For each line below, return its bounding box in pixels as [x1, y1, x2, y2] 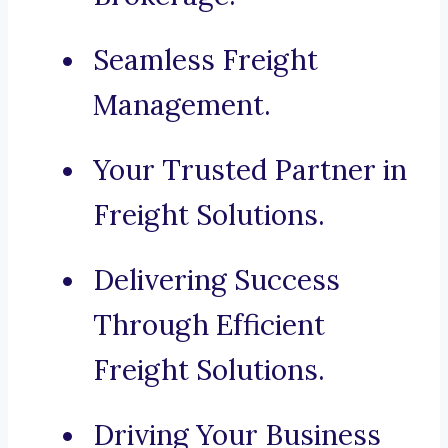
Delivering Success [93, 262, 340, 299]
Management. [93, 87, 271, 124]
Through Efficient [93, 307, 325, 344]
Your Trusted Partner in [93, 152, 407, 189]
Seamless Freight [93, 42, 318, 79]
